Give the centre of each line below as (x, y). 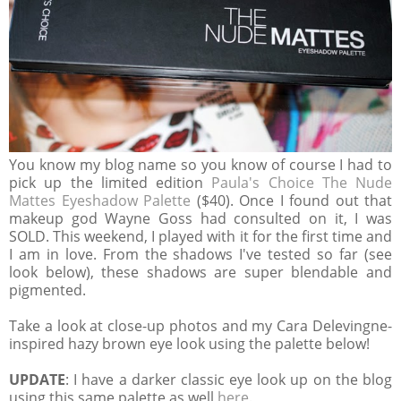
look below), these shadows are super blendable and (200, 272)
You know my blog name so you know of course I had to (200, 164)
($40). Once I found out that (294, 200)
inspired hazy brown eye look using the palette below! (189, 343)
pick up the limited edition (111, 182)
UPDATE (37, 379)
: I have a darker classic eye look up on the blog (229, 379)
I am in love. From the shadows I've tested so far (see (200, 254)
